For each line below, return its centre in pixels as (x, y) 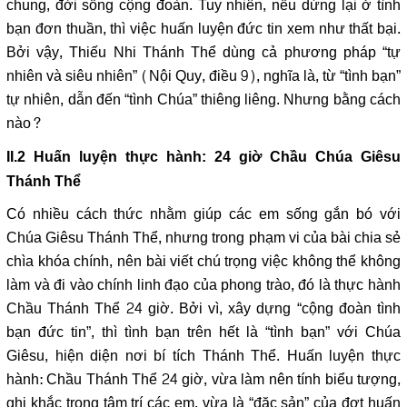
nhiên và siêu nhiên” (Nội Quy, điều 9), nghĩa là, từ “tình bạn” (203, 76)
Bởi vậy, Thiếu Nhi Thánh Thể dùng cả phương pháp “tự (203, 52)
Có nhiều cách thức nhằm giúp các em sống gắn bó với (203, 214)
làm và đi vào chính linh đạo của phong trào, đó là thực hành (203, 285)
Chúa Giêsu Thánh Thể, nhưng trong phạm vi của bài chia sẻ (203, 238)
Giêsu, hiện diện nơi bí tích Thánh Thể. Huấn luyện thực (203, 356)
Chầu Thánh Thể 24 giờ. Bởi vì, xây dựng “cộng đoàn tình (203, 308)
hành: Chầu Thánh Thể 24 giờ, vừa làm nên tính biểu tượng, (203, 379)
